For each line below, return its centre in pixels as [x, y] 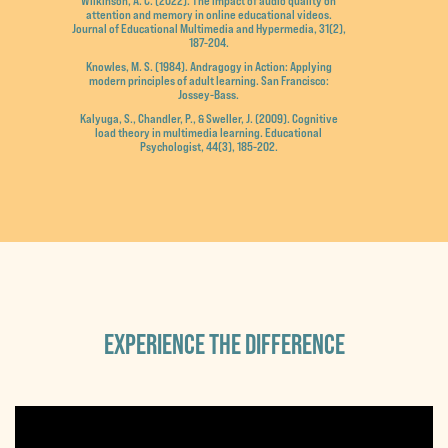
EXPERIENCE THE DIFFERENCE [224, 344]
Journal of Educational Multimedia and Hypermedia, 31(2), [208, 28]
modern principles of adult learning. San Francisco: [208, 80]
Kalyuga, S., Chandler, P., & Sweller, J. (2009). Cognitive [208, 118]
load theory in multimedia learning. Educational [209, 132]
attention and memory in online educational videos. [208, 14]
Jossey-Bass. [209, 94]
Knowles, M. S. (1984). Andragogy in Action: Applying [208, 66]
